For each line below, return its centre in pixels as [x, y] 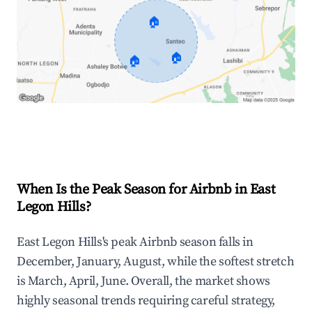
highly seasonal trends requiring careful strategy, [146, 301]
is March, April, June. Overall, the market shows [143, 281]
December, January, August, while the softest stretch [156, 262]
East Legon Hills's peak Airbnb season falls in [135, 242]
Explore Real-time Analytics [111, 133]
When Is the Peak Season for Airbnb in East [146, 190]
